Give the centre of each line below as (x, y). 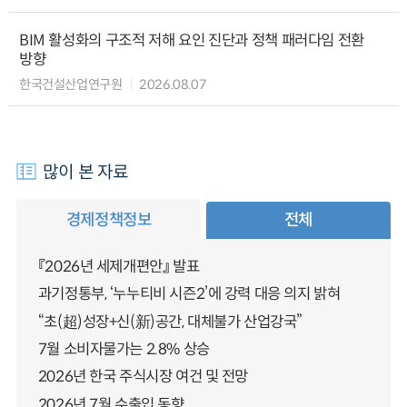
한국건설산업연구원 (70, 84)
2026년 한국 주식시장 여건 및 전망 (143, 377)
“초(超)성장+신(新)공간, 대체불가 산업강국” (170, 322)
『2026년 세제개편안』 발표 (119, 267)
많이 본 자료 (86, 171)
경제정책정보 (109, 220)
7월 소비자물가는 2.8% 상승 (124, 349)
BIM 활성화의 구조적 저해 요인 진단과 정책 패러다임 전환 (192, 40)
